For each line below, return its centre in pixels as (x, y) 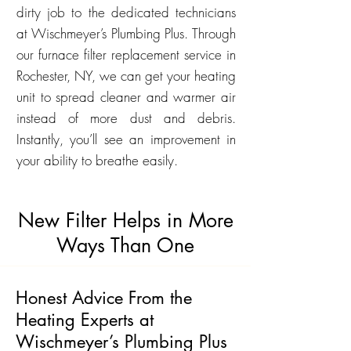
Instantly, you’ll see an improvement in (126, 139)
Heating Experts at (85, 320)
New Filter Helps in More (125, 220)
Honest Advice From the (104, 298)
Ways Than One (125, 245)
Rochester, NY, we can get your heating (126, 76)
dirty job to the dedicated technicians (126, 12)
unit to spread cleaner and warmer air (126, 97)
